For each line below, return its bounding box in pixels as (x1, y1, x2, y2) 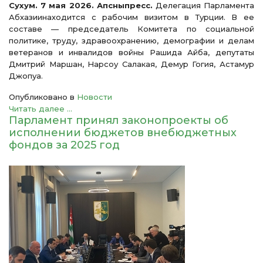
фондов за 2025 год (9, 139, 120, 151)
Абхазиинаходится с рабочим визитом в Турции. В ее (9, 12, 254, 22)
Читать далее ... (9, 104, 72, 113)
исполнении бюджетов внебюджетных (9, 126, 237, 139)
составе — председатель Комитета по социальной (9, 24, 254, 33)
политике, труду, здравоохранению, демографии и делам (9, 36, 254, 45)
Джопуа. (9, 71, 43, 80)
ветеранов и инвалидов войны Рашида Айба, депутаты (9, 48, 254, 57)
